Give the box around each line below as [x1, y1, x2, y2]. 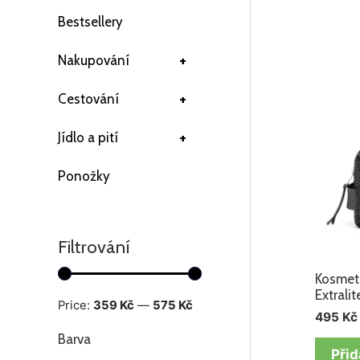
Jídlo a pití [58, 129, 118, 145]
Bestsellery [58, 14, 123, 30]
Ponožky [58, 168, 110, 184]
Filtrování [58, 235, 130, 258]
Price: [58, 297, 93, 313]
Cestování [58, 91, 119, 107]
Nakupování [58, 52, 129, 68]
